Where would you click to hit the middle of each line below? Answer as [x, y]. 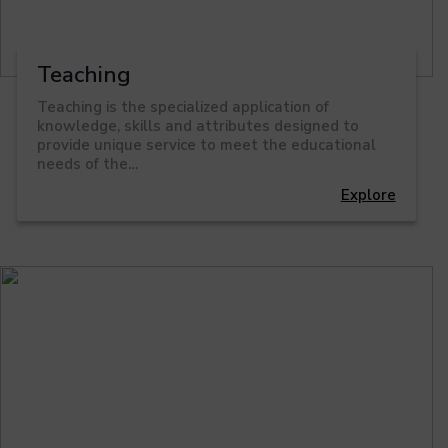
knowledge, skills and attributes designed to [198, 126]
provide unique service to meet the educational [207, 145]
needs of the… [88, 164]
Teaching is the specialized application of [183, 107]
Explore [368, 195]
